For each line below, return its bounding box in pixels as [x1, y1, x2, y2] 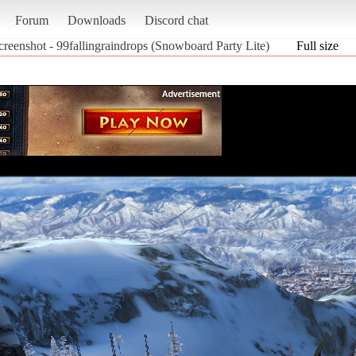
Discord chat [144, 13, 208, 27]
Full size [296, 38, 339, 52]
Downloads [67, 13, 126, 27]
